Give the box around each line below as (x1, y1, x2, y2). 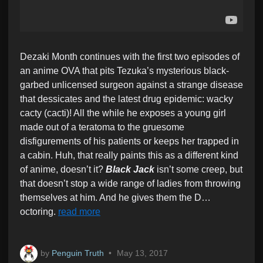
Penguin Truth (52, 248, 104, 258)
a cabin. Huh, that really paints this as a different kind (20, 150, 238, 160)
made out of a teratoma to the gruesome (20, 122, 184, 132)
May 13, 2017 (116, 248, 168, 258)
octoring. (20, 206, 56, 217)
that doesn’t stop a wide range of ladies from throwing (20, 178, 241, 188)
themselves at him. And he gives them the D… (20, 192, 211, 203)
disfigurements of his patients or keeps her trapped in (20, 136, 239, 146)
